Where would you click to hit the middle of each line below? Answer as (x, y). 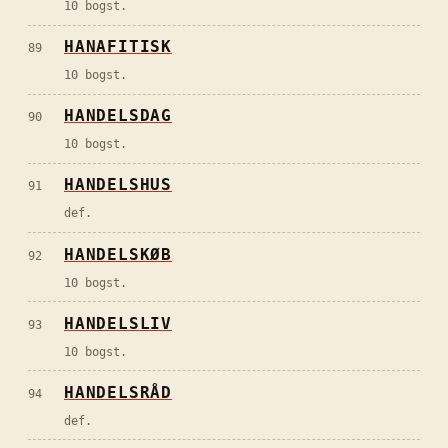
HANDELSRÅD (118, 392)
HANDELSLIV (118, 323)
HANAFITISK (118, 47)
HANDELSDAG (118, 116)
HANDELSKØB (118, 254)
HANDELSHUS (118, 185)
